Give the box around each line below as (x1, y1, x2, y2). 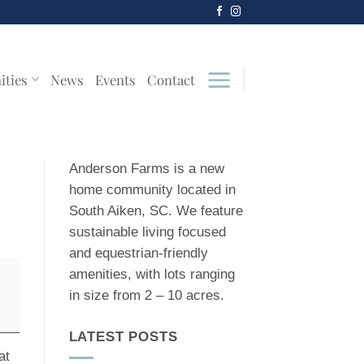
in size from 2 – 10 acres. (68, 288, 224, 303)
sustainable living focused (68, 224, 226, 240)
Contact (146, 70, 195, 89)
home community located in (68, 182, 236, 197)
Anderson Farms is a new (68, 161, 224, 176)
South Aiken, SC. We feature (68, 203, 243, 219)
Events (94, 70, 136, 89)
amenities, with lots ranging (68, 266, 235, 282)
